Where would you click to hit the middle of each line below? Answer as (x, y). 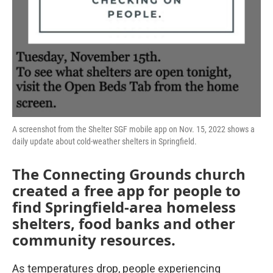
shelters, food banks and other (124, 224)
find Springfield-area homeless (124, 207)
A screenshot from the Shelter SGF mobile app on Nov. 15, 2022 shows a (133, 129)
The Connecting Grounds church (129, 174)
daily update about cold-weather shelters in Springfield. (105, 142)
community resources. (94, 240)
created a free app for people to (126, 191)
